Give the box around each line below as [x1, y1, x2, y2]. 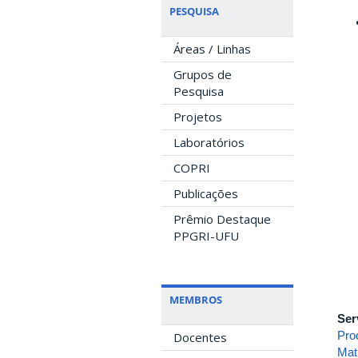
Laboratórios [173, 134, 245, 151]
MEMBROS [169, 292, 222, 308]
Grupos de [173, 66, 232, 83]
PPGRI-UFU [173, 228, 239, 245]
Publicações [173, 185, 238, 202]
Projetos [173, 109, 222, 125]
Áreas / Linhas [173, 41, 251, 58]
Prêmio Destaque [173, 211, 271, 228]
